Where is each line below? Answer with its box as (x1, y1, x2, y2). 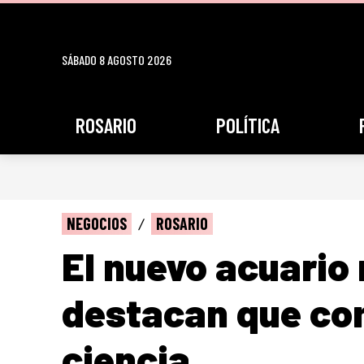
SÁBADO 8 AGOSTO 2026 (62, 52, 171, 68)
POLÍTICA (216, 113, 279, 138)
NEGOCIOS (67, 213, 127, 233)
